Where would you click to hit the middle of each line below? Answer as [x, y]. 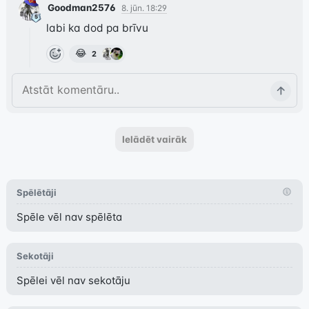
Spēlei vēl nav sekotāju [73, 281]
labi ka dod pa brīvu [97, 28]
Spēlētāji [36, 193]
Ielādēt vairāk [154, 140]
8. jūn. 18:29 [144, 8]
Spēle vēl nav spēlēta [69, 217]
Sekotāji [35, 256]
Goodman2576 [81, 8]
